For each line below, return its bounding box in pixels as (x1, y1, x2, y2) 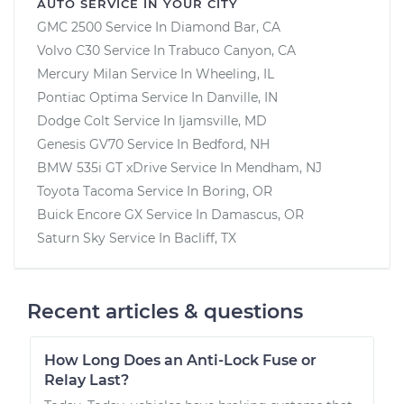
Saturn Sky (37, 229, 106, 246)
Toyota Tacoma (37, 182, 133, 199)
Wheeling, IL (196, 65, 274, 82)
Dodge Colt (37, 112, 110, 129)
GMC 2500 (37, 18, 102, 35)
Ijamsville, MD (179, 112, 267, 129)
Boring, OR (202, 182, 272, 199)
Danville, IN (207, 88, 278, 106)
